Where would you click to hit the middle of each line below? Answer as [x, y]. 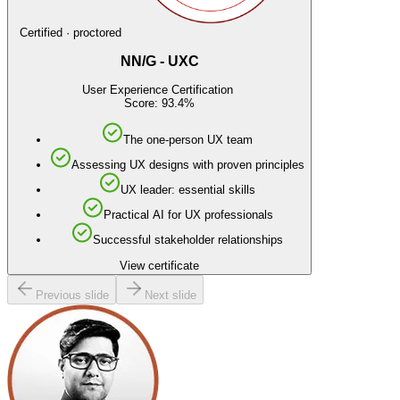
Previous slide [72, 295]
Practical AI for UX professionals [188, 215]
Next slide [171, 295]
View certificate [159, 265]
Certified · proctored [70, 32]
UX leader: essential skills [188, 190]
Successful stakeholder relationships [188, 240]
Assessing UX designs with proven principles [188, 165]
